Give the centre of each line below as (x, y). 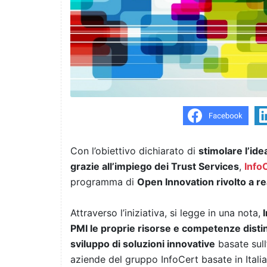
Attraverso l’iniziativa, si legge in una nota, (165, 213)
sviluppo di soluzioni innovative (143, 244)
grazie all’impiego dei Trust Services (155, 167)
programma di (104, 182)
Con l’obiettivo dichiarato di (134, 151)
